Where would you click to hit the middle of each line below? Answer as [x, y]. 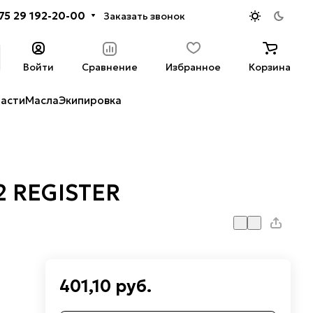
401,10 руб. [106, 286]
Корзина [270, 67]
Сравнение [110, 67]
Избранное [193, 67]
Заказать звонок [145, 16]
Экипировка [90, 100]
